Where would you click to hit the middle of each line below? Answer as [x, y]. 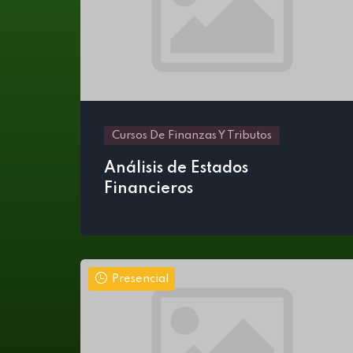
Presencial [140, 279]
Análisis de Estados [176, 169]
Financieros [149, 189]
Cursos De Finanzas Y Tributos [192, 136]
